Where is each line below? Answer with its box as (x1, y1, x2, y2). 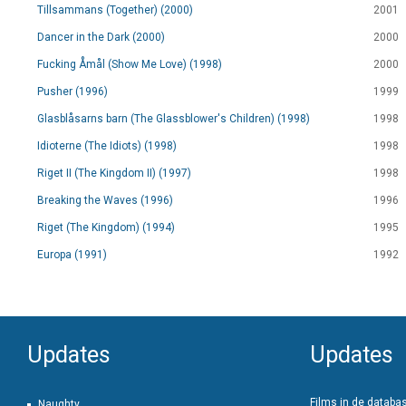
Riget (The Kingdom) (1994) (37, 221, 175, 234)
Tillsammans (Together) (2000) (37, 4, 193, 16)
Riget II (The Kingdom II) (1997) (37, 167, 191, 179)
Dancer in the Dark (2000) (37, 31, 165, 43)
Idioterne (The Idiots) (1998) (37, 140, 177, 152)
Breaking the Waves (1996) (37, 194, 173, 207)
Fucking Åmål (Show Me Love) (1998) (37, 58, 222, 71)
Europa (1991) (37, 248, 107, 261)
